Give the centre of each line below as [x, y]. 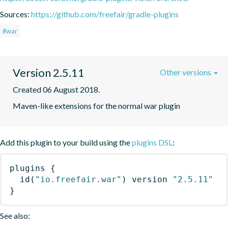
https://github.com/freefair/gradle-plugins [105, 14]
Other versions [186, 72]
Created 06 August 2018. [56, 89]
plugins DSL [152, 142]
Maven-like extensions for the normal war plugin [96, 105]
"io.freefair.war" [78, 179]
